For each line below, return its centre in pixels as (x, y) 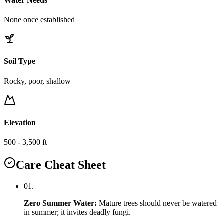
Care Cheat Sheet (61, 165)
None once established (39, 20)
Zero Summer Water (59, 203)
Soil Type (20, 61)
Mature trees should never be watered (158, 203)
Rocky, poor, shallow (37, 81)
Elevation (20, 122)
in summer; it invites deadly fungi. (77, 212)
